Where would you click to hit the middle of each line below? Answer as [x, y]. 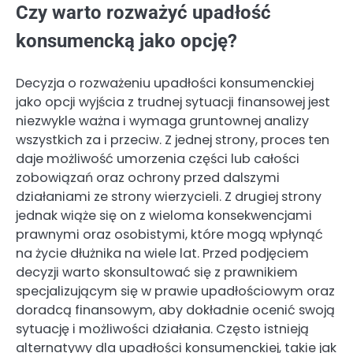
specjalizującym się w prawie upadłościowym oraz [175, 292]
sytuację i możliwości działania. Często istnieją [162, 329]
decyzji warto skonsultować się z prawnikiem [157, 273]
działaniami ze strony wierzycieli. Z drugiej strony [169, 197]
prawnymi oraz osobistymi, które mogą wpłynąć [169, 235]
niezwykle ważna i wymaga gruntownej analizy [162, 121]
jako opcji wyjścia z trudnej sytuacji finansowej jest [173, 102]
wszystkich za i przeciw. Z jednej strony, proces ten [173, 140]
